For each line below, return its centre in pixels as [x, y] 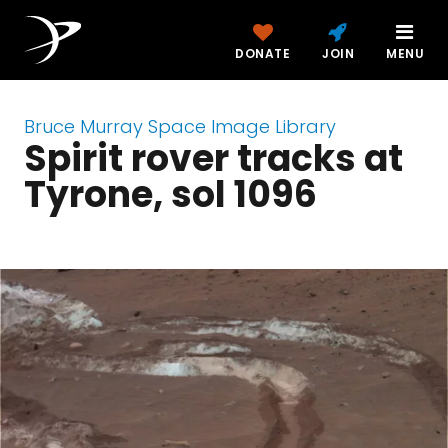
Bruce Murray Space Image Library [180, 126]
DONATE [262, 53]
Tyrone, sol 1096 [170, 194]
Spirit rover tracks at [213, 158]
